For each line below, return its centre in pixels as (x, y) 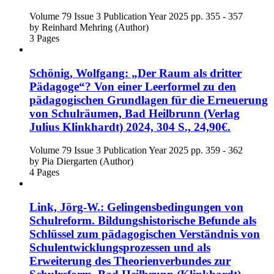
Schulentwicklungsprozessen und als (120, 248)
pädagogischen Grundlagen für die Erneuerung (149, 100)
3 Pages (44, 38)
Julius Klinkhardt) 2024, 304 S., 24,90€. (130, 127)
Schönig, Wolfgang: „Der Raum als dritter (135, 73)
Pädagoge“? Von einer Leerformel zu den (133, 86)
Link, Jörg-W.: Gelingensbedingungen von (136, 207)
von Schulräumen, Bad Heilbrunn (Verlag (135, 113)
